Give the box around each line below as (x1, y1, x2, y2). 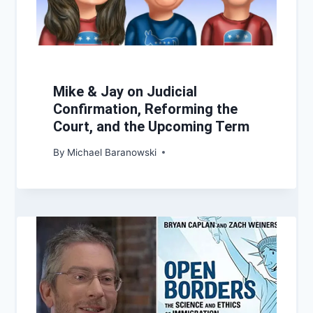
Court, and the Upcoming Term (53, 118, 249, 136)
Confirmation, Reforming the (53, 101, 238, 118)
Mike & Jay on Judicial (53, 83, 197, 101)
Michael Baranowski (67, 146, 157, 158)
